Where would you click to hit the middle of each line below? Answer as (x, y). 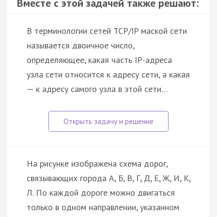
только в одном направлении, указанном (103, 207)
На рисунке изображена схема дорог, (97, 164)
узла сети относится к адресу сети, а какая (108, 75)
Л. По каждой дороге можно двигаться (101, 193)
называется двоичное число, (80, 46)
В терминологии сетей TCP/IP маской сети (107, 31)
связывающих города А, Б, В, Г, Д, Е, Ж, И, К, (108, 178)
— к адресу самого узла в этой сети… (97, 89)
